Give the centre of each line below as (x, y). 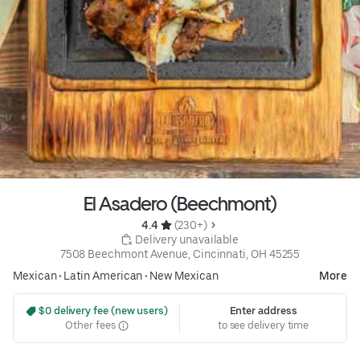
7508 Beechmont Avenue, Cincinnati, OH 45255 (180, 254)
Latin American (103, 276)
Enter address (263, 311)
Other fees (92, 325)
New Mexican (184, 276)
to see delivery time (263, 325)
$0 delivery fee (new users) (102, 311)
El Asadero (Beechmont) (180, 204)
